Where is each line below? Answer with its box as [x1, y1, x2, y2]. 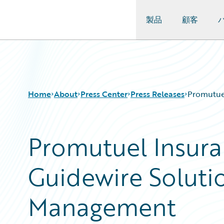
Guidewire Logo [19, 19, 77, 31]
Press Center [80, 88, 127, 100]
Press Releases [130, 88, 184, 100]
